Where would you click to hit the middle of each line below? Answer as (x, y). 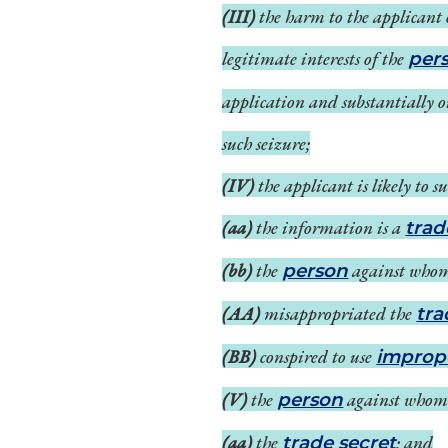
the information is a (329, 227)
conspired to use (316, 356)
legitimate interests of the (315, 58)
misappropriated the (340, 313)
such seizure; (266, 143)
